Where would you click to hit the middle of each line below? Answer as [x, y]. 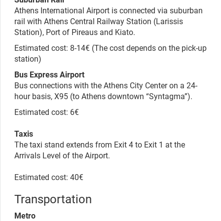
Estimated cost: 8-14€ [52, 47]
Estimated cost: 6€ [47, 111]
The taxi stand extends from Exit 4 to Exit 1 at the [100, 144]
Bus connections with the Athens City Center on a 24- [106, 85]
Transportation [53, 199]
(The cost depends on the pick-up [148, 47]
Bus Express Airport [49, 74]
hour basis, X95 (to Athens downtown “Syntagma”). [103, 96]
